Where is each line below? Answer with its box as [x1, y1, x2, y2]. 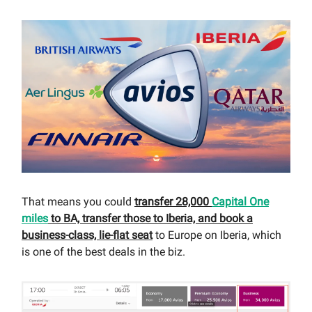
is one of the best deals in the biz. [22, 244, 185, 258]
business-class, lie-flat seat [22, 228, 153, 242]
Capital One [212, 194, 269, 208]
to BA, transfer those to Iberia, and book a [48, 211, 253, 225]
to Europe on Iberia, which [153, 228, 281, 242]
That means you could [22, 194, 134, 208]
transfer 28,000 [134, 194, 212, 208]
